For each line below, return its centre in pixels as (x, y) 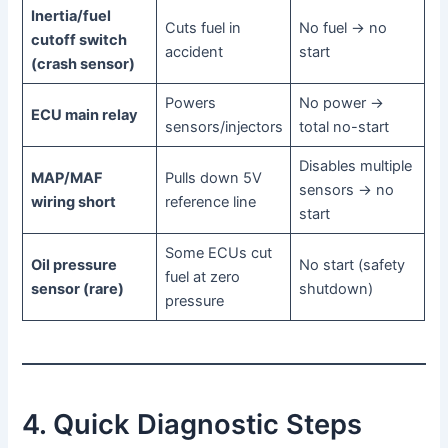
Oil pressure (73, 265)
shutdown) (335, 289)
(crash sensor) (82, 64)
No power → (341, 103)
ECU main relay (84, 115)
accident (193, 52)
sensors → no (346, 190)
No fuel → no (342, 28)
